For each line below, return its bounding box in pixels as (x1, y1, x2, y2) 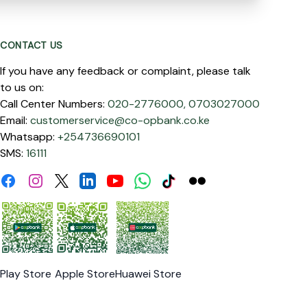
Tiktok (161, 173, 193, 187)
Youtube (106, 173, 149, 187)
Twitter (54, 174, 90, 189)
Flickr (188, 173, 214, 187)
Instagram (27, 173, 77, 187)
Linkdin (79, 173, 112, 187)
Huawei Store (115, 267, 182, 281)
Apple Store (55, 267, 115, 281)
